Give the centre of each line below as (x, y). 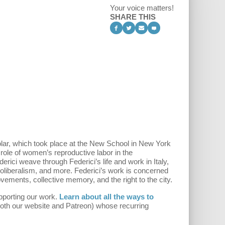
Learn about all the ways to (106, 197)
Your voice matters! (142, 8)
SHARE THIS (133, 17)
